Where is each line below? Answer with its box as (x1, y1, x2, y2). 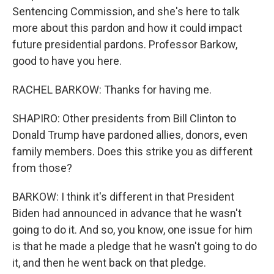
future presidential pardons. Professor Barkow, (12, 38, 237, 51)
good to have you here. (12, 54, 122, 67)
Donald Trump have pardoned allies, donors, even (12, 128, 248, 141)
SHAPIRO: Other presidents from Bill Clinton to (12, 112, 236, 125)
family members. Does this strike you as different (12, 145, 253, 158)
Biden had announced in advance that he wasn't (12, 207, 242, 220)
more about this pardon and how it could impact (12, 21, 242, 34)
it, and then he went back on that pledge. (12, 256, 206, 269)
